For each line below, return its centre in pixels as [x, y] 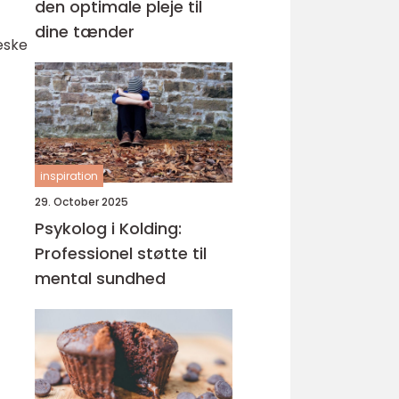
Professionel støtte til [121, 253]
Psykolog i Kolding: [108, 228]
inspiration [69, 176]
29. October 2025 [81, 202]
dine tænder [85, 32]
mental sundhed [100, 278]
